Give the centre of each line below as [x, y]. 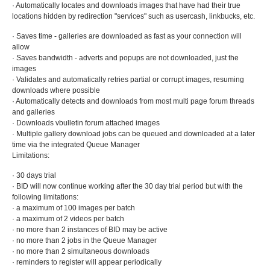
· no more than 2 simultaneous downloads [81, 251]
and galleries [33, 112]
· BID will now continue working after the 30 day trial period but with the [127, 186]
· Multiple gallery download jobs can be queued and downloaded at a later [133, 134]
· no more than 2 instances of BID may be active [90, 230]
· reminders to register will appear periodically [87, 262]
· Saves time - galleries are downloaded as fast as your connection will [127, 36]
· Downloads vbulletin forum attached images [86, 123]
